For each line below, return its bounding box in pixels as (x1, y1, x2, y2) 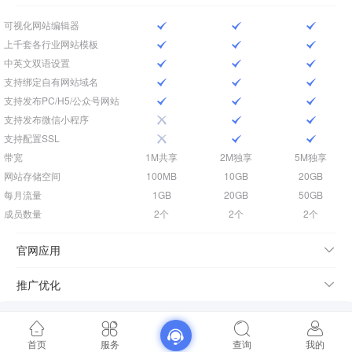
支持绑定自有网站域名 (4, 75, 98, 88)
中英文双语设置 (4, 56, 70, 69)
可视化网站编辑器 (4, 18, 79, 31)
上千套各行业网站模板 (4, 37, 98, 50)
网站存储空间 (4, 169, 60, 182)
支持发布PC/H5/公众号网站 (4, 93, 119, 107)
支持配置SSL (4, 131, 60, 145)
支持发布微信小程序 (4, 112, 89, 126)
